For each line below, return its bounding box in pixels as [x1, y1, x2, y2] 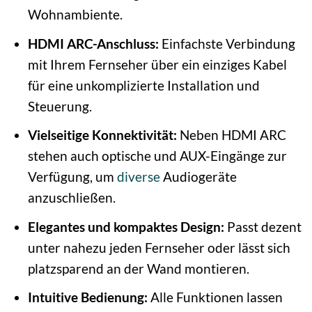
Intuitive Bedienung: [27, 289, 148, 306]
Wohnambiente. [27, 6, 123, 23]
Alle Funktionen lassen [147, 289, 283, 306]
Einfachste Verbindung [158, 35, 295, 52]
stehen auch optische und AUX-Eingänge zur [27, 148, 287, 164]
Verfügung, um [27, 169, 117, 185]
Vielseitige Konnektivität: [27, 127, 177, 143]
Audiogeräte [159, 169, 237, 185]
